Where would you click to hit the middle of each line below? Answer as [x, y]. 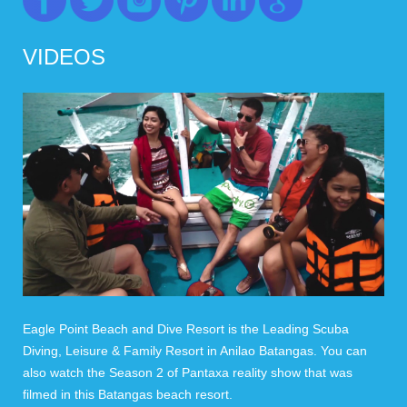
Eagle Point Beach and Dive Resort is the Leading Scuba [186, 328]
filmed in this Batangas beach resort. [128, 394]
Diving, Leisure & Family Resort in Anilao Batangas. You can [195, 350]
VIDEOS [64, 56]
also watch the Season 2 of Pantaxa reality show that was [188, 372]
